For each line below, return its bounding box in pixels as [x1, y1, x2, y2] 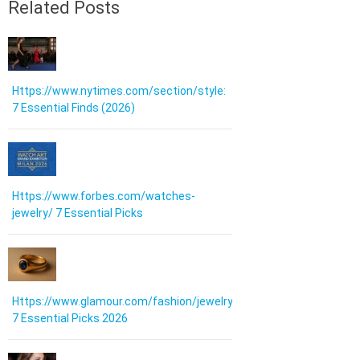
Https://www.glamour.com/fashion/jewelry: [12, 295, 235, 309]
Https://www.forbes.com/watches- [12, 190, 195, 203]
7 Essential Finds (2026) [12, 101, 135, 115]
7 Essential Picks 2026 [12, 312, 128, 325]
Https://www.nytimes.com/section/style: [12, 84, 226, 98]
